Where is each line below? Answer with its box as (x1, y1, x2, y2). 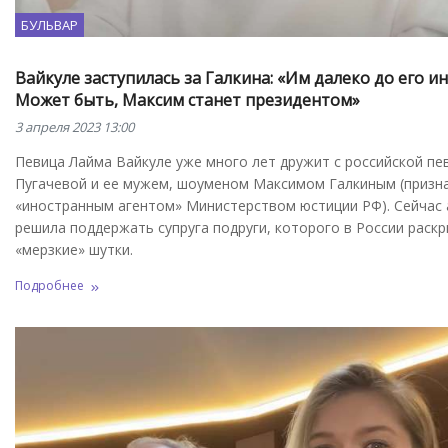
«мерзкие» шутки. (15, 239, 133, 259)
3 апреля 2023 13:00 (15, 117, 134, 136)
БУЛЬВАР (21, 15, 78, 34)
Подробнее (15, 276, 84, 294)
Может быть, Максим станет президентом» (15, 88, 360, 111)
